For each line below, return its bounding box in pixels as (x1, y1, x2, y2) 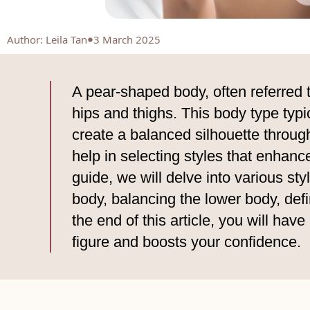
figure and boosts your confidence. (72, 233, 301, 251)
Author (7, 33, 40, 47)
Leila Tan (46, 33, 87, 47)
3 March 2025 (93, 33, 161, 47)
